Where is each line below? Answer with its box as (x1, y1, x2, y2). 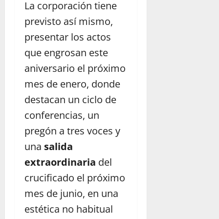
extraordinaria (24, 155, 96, 169)
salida (44, 139, 73, 153)
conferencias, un (24, 108, 99, 122)
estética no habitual (24, 202, 113, 216)
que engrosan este (24, 45, 108, 59)
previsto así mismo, (24, 14, 113, 28)
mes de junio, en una (24, 186, 118, 200)
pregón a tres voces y (24, 124, 120, 137)
